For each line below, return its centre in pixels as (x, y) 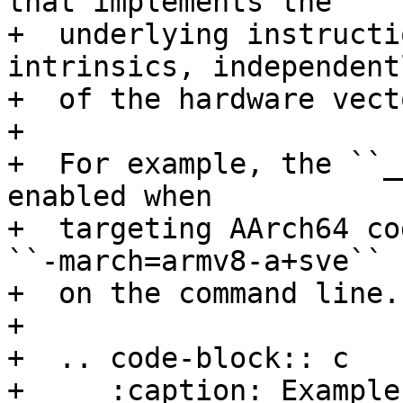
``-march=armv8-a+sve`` (195, 261)
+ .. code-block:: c (178, 358)
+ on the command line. (204, 294)
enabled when (110, 197)
